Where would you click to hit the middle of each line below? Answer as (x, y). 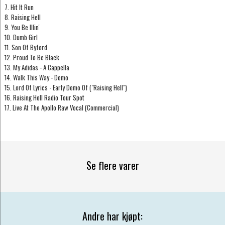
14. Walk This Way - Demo (36, 78)
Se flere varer (113, 165)
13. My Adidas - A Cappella (37, 68)
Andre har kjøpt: (113, 216)
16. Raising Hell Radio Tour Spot (44, 98)
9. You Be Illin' (22, 27)
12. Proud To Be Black (32, 58)
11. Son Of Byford (26, 47)
